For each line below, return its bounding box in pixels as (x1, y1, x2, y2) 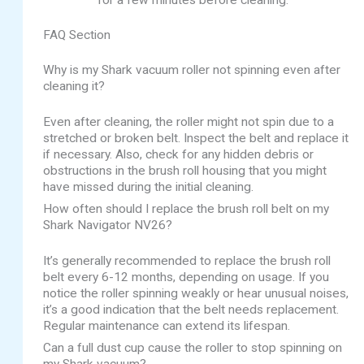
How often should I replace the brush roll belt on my (43, 201, 330, 217)
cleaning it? (43, 79, 106, 94)
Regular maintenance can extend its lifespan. (43, 318, 291, 333)
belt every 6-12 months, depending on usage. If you (43, 269, 330, 284)
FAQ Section (43, 28, 111, 43)
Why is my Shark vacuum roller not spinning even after (43, 63, 341, 78)
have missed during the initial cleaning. (43, 179, 254, 194)
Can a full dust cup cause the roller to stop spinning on (43, 340, 343, 356)
